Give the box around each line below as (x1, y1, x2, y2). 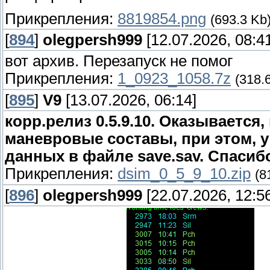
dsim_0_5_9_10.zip (118, 165, 251, 183)
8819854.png (118, 10, 206, 27)
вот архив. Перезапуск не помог (5, 52, 233, 70)
